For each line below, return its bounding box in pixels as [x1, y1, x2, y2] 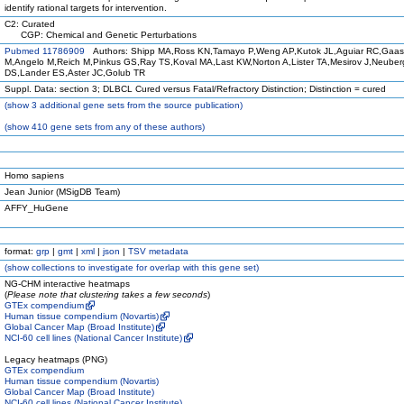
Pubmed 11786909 [5, 46, 85, 56]
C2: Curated [5, 19, 55, 29]
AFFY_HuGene [5, 203, 69, 213]
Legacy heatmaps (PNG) [5, 354, 107, 364]
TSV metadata [128, 246, 188, 256]
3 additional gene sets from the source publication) [29, 100, 243, 110]
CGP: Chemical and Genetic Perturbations [5, 30, 197, 40]
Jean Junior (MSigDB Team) [5, 187, 120, 197]
